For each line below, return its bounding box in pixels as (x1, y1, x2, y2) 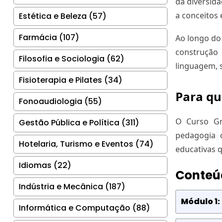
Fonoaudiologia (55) (19, 95, 102, 107)
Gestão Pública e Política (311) (19, 116, 139, 128)
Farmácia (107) (19, 31, 79, 43)
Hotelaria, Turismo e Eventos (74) (19, 138, 154, 150)
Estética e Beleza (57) (19, 10, 107, 22)
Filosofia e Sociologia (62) (19, 53, 124, 64)
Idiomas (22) (19, 159, 71, 171)
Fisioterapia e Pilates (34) (19, 74, 122, 86)
